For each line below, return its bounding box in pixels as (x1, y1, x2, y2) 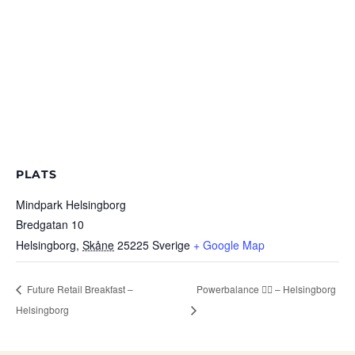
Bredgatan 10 (16, 216, 84, 232)
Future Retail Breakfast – (25, 281, 133, 296)
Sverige (152, 237, 190, 253)
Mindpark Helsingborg (16, 197, 126, 212)
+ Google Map (193, 237, 265, 253)
